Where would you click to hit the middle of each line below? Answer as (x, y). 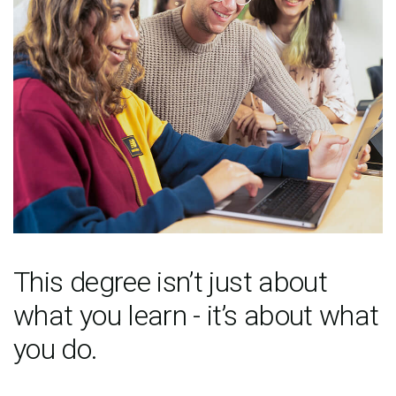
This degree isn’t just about (171, 282)
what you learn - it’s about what (196, 316)
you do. (56, 349)
